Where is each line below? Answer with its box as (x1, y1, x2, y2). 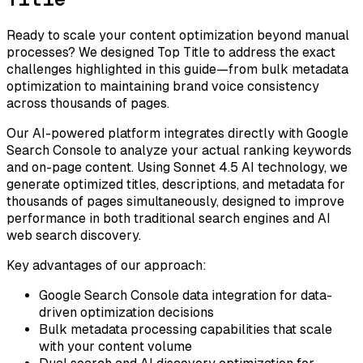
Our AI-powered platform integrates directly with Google (6, 125, 348, 141)
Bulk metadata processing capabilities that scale (39, 321, 332, 337)
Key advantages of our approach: (6, 257, 207, 273)
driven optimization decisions (39, 304, 214, 320)
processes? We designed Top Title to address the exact (6, 44, 335, 60)
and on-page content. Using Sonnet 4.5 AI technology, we (6, 159, 348, 175)
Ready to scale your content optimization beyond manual (6, 27, 349, 43)
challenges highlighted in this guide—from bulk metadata (6, 61, 348, 77)
